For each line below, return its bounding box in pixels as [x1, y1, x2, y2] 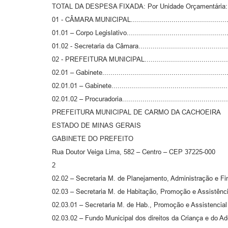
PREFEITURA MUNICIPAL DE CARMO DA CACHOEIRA [52, 108, 221, 116]
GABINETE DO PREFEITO [52, 134, 133, 142]
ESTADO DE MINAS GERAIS [52, 121, 141, 129]
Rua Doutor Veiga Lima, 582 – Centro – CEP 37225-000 [52, 148, 215, 156]
